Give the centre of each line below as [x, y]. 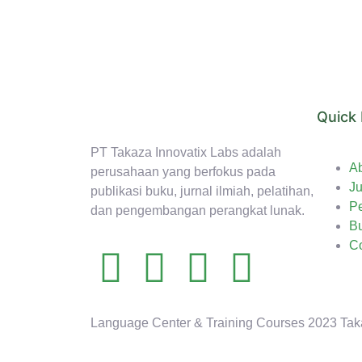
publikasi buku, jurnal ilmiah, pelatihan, [202, 192]
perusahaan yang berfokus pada [183, 172]
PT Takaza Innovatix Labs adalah [186, 153]
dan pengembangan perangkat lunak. [198, 211]
